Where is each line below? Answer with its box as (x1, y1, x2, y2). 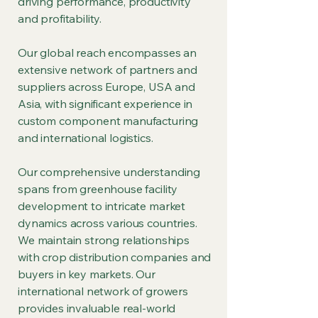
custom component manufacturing (18, 114, 199, 128)
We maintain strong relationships (18, 233, 190, 247)
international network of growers (18, 284, 188, 298)
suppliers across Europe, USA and (18, 79, 195, 94)
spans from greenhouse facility (18, 182, 178, 196)
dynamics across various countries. (18, 216, 197, 230)
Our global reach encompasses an (18, 45, 197, 60)
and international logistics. (18, 131, 153, 145)
